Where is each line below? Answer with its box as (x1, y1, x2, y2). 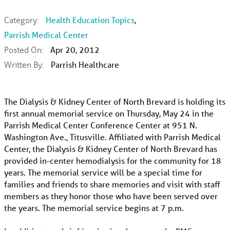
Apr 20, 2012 (50, 44, 100, 55)
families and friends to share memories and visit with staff (4, 179, 221, 190)
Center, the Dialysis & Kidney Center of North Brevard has (4, 143, 218, 155)
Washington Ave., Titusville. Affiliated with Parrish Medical (4, 131, 221, 143)
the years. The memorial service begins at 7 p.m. (4, 202, 184, 214)
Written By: (4, 59, 44, 70)
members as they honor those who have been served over (4, 190, 218, 202)
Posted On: (4, 44, 44, 55)
